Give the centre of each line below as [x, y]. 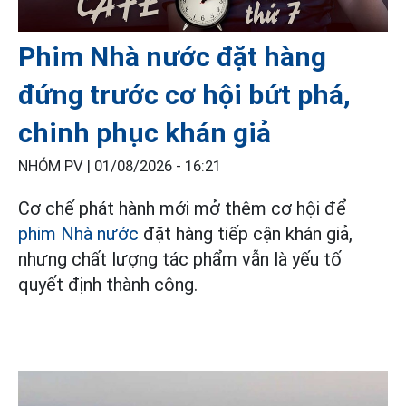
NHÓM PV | [56, 166]
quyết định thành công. [108, 284]
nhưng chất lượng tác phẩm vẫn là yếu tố [180, 259]
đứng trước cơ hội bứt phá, [184, 94]
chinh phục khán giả [145, 132]
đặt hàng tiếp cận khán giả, [246, 233]
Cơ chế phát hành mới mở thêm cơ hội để [182, 208]
